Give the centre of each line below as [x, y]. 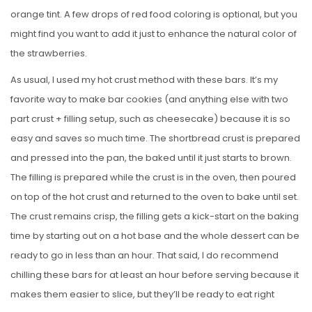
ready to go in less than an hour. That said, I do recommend [145, 256]
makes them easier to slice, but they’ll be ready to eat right [142, 295]
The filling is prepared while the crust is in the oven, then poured [153, 178]
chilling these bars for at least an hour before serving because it [155, 275]
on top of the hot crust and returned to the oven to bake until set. [155, 197]
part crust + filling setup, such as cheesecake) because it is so [150, 119]
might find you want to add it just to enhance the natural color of [154, 34]
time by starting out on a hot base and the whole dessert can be [155, 236]
